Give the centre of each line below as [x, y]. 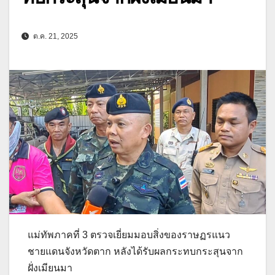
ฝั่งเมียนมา [50, 268]
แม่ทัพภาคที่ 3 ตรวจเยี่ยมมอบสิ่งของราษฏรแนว [129, 235]
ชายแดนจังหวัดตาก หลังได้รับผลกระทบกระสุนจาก [135, 251]
